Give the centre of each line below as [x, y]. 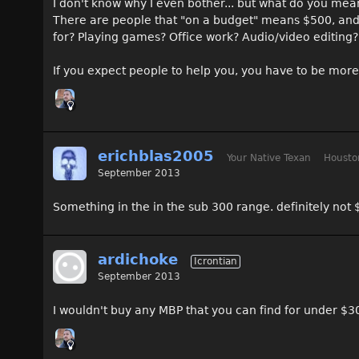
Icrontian [216, 261]
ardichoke [138, 259]
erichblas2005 [156, 156]
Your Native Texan [269, 158]
